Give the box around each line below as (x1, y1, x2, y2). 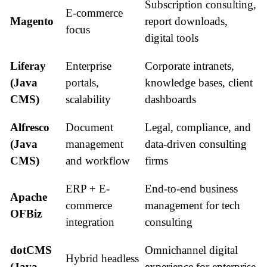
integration (66, 216, 114, 228)
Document (66, 121, 113, 133)
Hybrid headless (66, 252, 139, 265)
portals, (66, 76, 99, 89)
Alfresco (10, 121, 49, 133)
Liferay (10, 60, 46, 72)
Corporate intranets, (145, 60, 234, 72)
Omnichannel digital (145, 244, 238, 256)
